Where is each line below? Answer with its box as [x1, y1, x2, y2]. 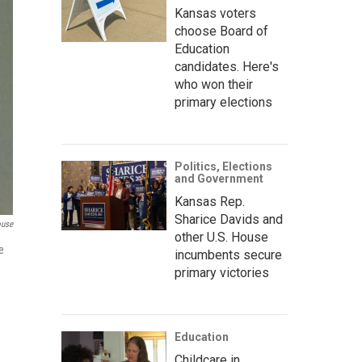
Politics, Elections [175, 160, 272, 173]
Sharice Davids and [175, 212, 283, 227]
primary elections [175, 95, 272, 110]
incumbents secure [175, 247, 282, 263]
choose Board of [175, 23, 268, 39]
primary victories [175, 265, 269, 280]
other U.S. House [175, 229, 268, 245]
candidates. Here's [175, 59, 279, 74]
